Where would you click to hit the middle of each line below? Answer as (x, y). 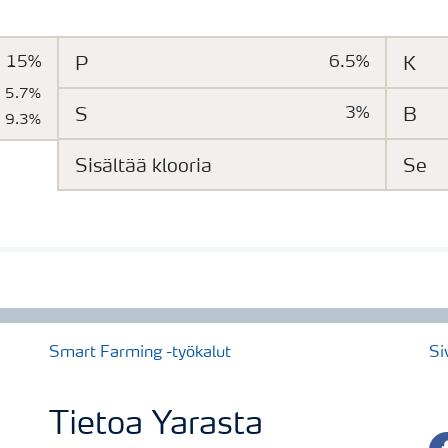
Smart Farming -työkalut (140, 352)
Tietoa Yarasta (156, 425)
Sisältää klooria (143, 167)
